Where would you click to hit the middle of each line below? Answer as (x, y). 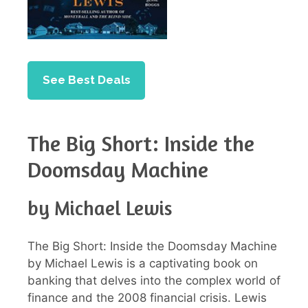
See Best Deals (86, 80)
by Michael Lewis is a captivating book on (143, 263)
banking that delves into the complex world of (154, 280)
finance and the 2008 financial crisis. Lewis (147, 297)
